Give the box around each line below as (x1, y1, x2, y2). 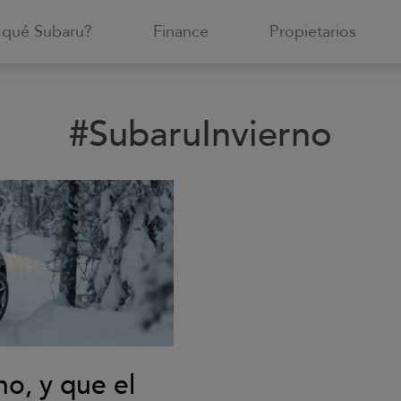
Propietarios (269, 21, 356, 43)
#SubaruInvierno (69, 110, 332, 159)
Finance (153, 21, 209, 43)
